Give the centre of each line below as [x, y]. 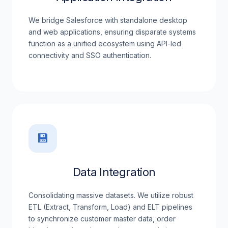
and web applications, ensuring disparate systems [112, 32]
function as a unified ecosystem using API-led [105, 44]
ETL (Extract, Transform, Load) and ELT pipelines [110, 207]
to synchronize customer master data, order [102, 219]
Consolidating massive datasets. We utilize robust [111, 195]
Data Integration [114, 172]
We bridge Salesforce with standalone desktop [108, 20]
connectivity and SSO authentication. [90, 55]
